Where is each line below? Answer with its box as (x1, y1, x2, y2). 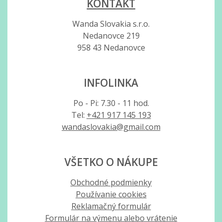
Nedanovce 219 (82, 30, 140, 42)
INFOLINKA (84, 76, 138, 90)
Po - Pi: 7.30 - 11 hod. (73, 98, 149, 109)
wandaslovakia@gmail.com (61, 121, 161, 133)
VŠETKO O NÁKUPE (64, 155, 158, 169)
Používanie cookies (75, 189, 147, 200)
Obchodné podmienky (70, 177, 152, 188)
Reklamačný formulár (71, 201, 151, 212)
